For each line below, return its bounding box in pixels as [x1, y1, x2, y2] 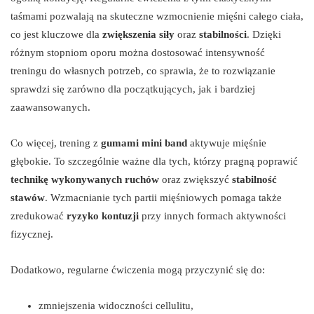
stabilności [199, 28, 247, 40]
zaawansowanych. [11, 101, 90, 113]
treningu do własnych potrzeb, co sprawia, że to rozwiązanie [11, 64, 275, 76]
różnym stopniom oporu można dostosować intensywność [11, 46, 265, 58]
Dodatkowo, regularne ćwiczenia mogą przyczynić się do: [11, 264, 265, 275]
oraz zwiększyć [159, 173, 232, 185]
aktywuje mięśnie [187, 137, 266, 149]
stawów [11, 191, 45, 203]
